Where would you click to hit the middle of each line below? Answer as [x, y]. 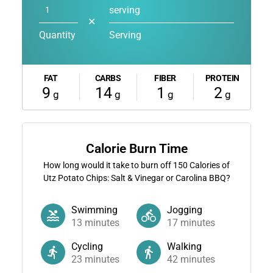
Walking [184, 246]
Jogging [185, 210]
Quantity [57, 35]
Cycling [87, 246]
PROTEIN [222, 78]
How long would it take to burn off [108, 165]
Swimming [94, 210]
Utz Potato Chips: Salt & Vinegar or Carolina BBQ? [136, 178]
